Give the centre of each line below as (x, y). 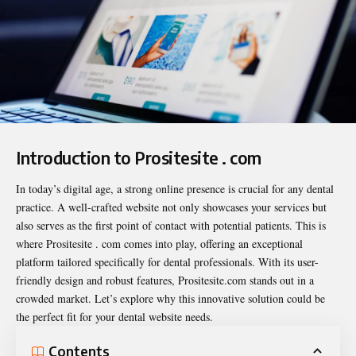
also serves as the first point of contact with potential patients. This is (171, 226)
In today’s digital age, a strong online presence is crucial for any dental (175, 189)
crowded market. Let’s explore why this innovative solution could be (170, 299)
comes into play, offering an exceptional (212, 244)
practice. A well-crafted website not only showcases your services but (171, 207)
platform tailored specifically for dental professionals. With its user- (167, 262)
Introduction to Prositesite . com (139, 157)
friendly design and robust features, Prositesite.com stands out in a (165, 281)
